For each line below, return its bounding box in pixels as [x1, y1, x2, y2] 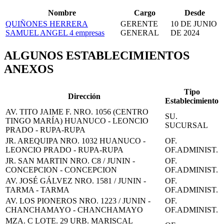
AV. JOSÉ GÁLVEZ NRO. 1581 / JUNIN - [5, 176, 146, 185]
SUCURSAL [165, 120, 208, 129]
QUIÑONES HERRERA [5, 19, 88, 28]
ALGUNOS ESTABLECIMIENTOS [4, 48, 189, 62]
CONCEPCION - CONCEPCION [5, 165, 117, 174]
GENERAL [120, 28, 159, 37]
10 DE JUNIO [170, 19, 217, 28]
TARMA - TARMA [5, 185, 69, 194]
